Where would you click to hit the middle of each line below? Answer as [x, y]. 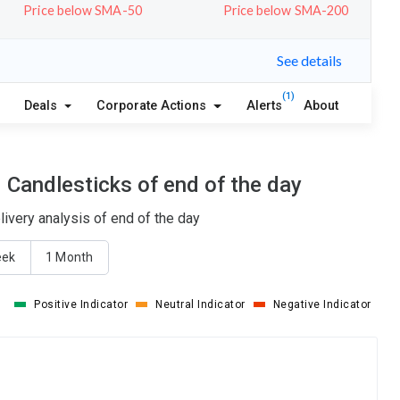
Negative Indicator [322, 304]
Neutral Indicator [200, 304]
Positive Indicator [81, 304]
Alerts [264, 105]
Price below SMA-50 [83, 10]
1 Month [69, 258]
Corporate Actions [154, 105]
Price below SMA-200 [286, 10]
